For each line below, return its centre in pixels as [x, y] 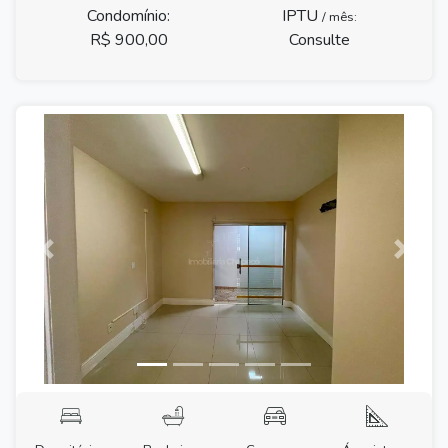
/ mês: [339, 16]
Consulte [319, 39]
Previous [76, 259]
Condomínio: [128, 15]
